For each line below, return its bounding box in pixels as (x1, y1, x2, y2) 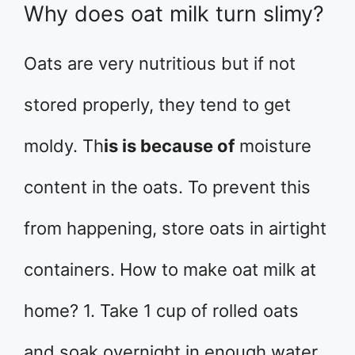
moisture (235, 136, 311, 156)
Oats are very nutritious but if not (24, 53, 296, 74)
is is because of (104, 136, 235, 156)
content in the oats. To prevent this (24, 177, 311, 197)
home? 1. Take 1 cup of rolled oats (24, 300, 299, 321)
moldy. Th (24, 136, 104, 156)
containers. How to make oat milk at (24, 259, 316, 280)
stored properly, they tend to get (24, 94, 291, 115)
